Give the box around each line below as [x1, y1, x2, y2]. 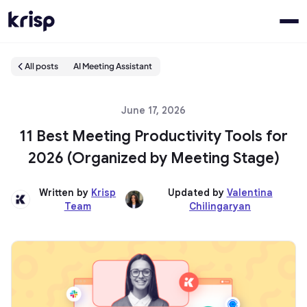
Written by [39, 186, 92, 199]
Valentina [226, 186, 273, 199]
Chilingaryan [189, 200, 251, 212]
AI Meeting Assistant [73, 61, 152, 71]
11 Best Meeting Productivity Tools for [19, 127, 288, 145]
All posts [25, 61, 58, 71]
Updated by [167, 186, 227, 199]
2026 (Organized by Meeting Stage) [27, 149, 280, 167]
